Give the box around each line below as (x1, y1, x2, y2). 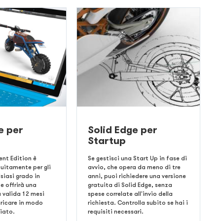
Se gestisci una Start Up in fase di (87, 154, 187, 162)
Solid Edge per (87, 123, 157, 137)
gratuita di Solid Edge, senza (87, 181, 172, 189)
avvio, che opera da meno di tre (87, 163, 181, 171)
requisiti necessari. (87, 208, 144, 216)
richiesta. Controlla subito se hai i (87, 199, 188, 207)
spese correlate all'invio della (87, 190, 173, 198)
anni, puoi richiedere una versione (87, 172, 186, 180)
